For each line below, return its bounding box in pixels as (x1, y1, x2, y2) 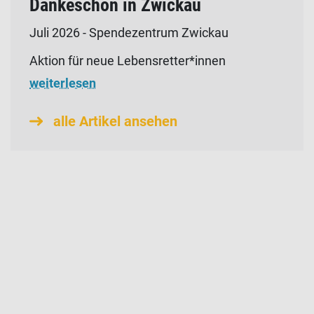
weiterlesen (29, 76, 96, 91)
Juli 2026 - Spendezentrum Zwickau (29, 25, 228, 40)
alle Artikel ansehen (50, 113, 178, 130)
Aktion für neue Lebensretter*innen (29, 53, 226, 69)
